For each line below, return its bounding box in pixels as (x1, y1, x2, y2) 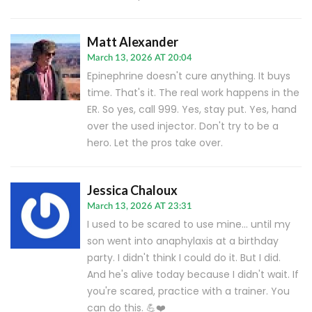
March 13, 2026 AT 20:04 (87, 54, 192, 63)
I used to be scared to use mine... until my (87, 217, 290, 232)
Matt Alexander (87, 34, 178, 50)
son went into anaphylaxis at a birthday (87, 234, 279, 249)
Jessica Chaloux (87, 182, 178, 198)
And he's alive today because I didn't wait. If (87, 267, 299, 282)
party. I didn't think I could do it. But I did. (87, 251, 281, 265)
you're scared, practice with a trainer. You (87, 284, 290, 299)
